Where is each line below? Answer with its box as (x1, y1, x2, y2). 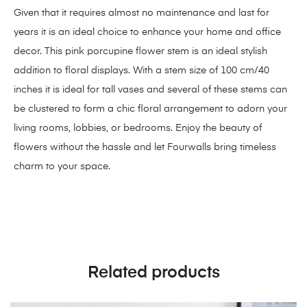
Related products (87, 264, 220, 281)
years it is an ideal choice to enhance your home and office (14, 27, 281, 37)
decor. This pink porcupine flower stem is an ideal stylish (14, 46, 267, 56)
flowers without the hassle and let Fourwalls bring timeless (14, 142, 276, 152)
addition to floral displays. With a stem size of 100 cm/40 (14, 65, 269, 75)
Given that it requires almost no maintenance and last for (14, 8, 269, 18)
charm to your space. (14, 161, 110, 171)
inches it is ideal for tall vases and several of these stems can (14, 84, 287, 95)
